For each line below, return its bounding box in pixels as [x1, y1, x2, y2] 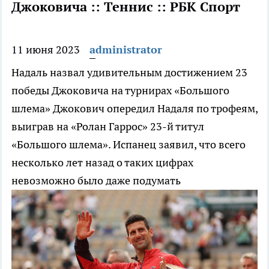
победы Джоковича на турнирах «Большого [11, 83, 229, 98]
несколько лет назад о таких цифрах [11, 156, 193, 170]
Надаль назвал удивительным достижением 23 [11, 65, 247, 80]
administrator [89, 43, 162, 57]
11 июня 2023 [11, 43, 80, 57]
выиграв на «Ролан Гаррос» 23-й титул [11, 119, 204, 134]
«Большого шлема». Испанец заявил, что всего [11, 138, 246, 152]
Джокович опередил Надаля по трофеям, [53, 101, 258, 116]
